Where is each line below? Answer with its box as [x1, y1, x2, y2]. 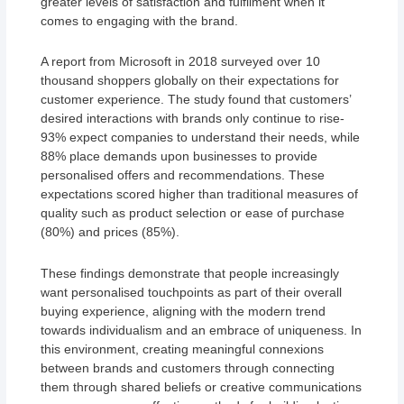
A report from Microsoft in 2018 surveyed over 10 [41, 54, 321, 69]
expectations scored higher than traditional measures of [41, 187, 359, 202]
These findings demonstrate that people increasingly [41, 265, 340, 280]
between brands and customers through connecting [41, 360, 335, 375]
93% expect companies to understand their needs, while [41, 130, 361, 145]
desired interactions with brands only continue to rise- [41, 111, 345, 126]
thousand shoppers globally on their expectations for [41, 73, 340, 88]
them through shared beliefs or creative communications [41, 379, 363, 394]
